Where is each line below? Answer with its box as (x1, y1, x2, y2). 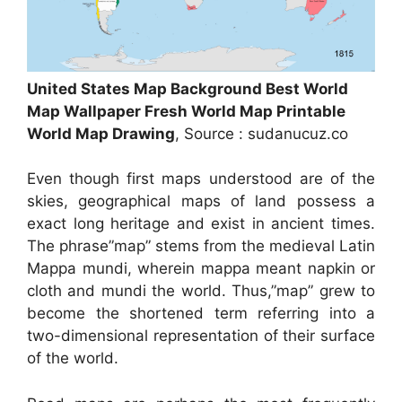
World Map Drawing (27, 124, 175, 143)
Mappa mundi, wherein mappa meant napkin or (27, 259, 375, 278)
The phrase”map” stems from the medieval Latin (27, 237, 375, 256)
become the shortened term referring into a (27, 304, 375, 323)
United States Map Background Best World (27, 79, 348, 98)
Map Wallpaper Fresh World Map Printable (27, 101, 345, 120)
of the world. (27, 349, 118, 368)
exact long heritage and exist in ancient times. (27, 214, 375, 233)
